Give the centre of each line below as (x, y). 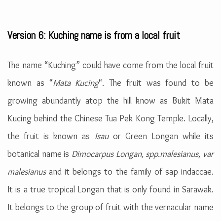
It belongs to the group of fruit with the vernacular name (110, 207)
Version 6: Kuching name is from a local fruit (94, 35)
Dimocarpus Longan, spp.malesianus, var (143, 154)
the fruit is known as (51, 136)
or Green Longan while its (161, 136)
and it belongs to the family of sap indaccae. (131, 171)
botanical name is (39, 154)
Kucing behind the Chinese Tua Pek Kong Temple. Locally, (110, 118)
